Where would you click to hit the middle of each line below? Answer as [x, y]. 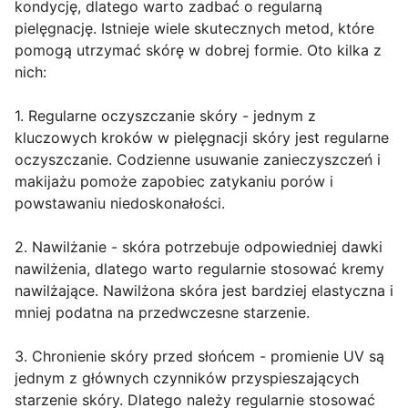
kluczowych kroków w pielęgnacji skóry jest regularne [202, 138]
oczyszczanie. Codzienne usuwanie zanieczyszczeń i [198, 160]
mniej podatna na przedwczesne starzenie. [162, 313]
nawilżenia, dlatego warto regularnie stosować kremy [199, 269]
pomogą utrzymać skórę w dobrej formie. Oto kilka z [198, 51]
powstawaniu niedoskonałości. [120, 204]
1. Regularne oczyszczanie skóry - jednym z [165, 116]
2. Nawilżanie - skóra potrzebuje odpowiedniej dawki [199, 247]
